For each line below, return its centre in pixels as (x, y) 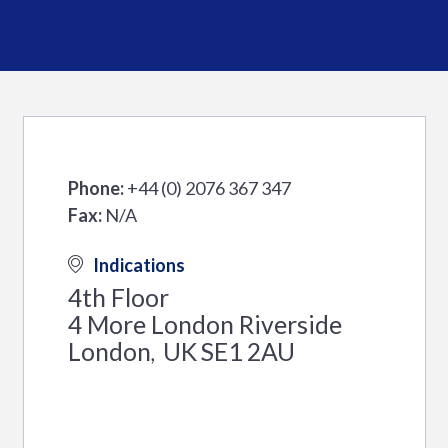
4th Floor (118, 298)
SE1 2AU (247, 352)
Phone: (95, 188)
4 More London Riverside (204, 325)
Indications (138, 265)
